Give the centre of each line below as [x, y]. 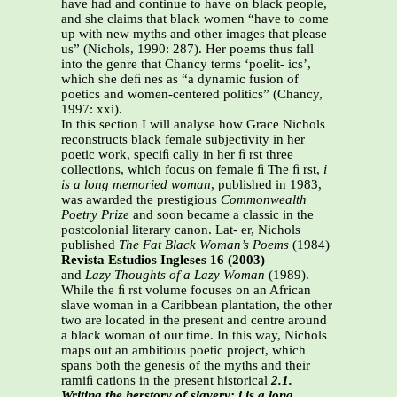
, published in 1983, [266, 185]
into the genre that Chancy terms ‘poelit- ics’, [186, 64]
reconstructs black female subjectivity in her [183, 140]
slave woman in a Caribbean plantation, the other [197, 305]
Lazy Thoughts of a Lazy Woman [175, 275]
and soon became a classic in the [222, 215]
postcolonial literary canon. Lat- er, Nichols [181, 230]
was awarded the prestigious [141, 200]
